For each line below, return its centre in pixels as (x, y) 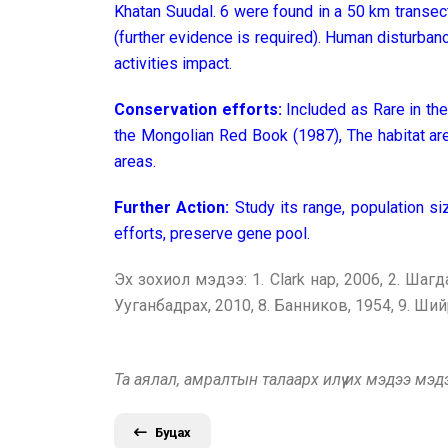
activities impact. (173, 63)
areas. (135, 161)
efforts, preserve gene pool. (212, 233)
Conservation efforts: (200, 109)
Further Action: (172, 207)
